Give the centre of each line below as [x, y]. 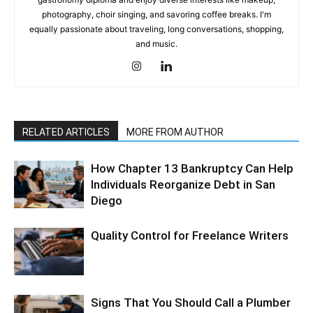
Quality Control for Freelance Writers [190, 235]
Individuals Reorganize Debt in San [183, 184]
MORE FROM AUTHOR [175, 132]
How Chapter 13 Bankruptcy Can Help [192, 168]
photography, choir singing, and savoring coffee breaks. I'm [156, 14]
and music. [156, 43]
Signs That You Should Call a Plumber [191, 302]
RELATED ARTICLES [66, 132]
